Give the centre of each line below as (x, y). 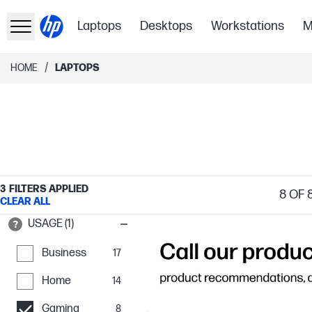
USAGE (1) (51, 224)
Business (64, 253)
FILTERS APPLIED (49, 189)
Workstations (248, 26)
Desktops (166, 26)
